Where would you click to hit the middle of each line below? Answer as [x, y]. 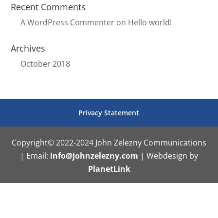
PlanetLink [109, 169]
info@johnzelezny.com [94, 156]
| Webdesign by [168, 156]
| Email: [35, 156]
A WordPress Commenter [68, 22]
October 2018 [45, 64]
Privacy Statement [109, 113]
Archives [28, 48]
